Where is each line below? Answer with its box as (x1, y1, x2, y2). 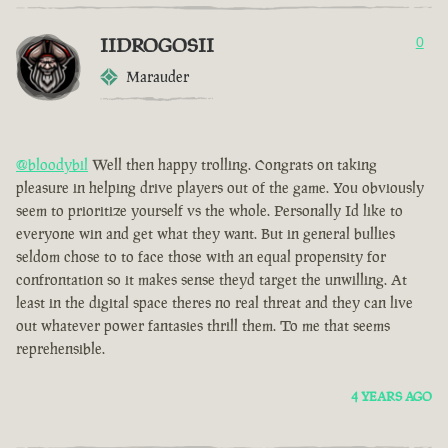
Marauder (126, 67, 189, 87)
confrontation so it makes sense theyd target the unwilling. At (16, 270, 407, 290)
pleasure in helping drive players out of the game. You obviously (16, 178, 424, 198)
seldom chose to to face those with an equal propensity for (16, 247, 386, 267)
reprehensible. (16, 339, 105, 359)
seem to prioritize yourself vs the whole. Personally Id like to (16, 201, 403, 221)
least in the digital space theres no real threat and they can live (16, 293, 413, 313)
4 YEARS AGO (351, 388, 432, 406)
